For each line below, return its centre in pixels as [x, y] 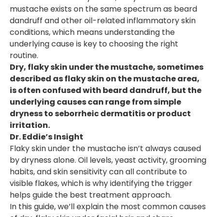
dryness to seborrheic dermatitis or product [100, 114]
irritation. [30, 125]
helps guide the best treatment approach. [91, 195]
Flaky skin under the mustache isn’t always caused [105, 149]
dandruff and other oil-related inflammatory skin [103, 21]
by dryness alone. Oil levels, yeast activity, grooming [108, 160]
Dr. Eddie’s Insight [46, 137]
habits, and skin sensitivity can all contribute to [98, 172]
